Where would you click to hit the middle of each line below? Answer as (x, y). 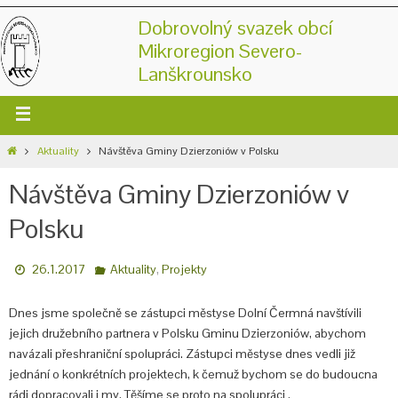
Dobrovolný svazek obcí (235, 28)
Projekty (184, 269)
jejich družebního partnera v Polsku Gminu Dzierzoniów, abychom (187, 333)
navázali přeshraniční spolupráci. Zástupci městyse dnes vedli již (182, 354)
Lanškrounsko (195, 74)
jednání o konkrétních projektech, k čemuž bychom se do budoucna (193, 374)
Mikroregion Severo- (220, 51)
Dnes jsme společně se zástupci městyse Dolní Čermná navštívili (185, 313)
